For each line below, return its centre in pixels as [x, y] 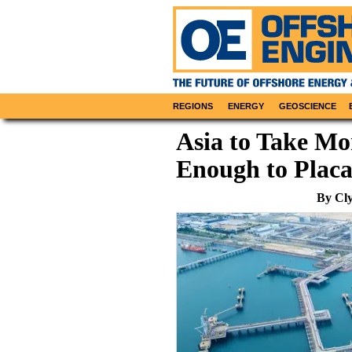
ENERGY [246, 106]
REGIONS [193, 106]
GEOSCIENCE [308, 106]
